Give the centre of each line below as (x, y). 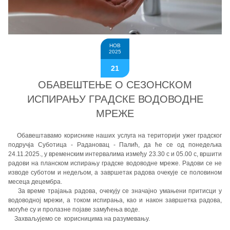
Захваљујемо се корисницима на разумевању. (79, 219)
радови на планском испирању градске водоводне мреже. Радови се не (115, 164)
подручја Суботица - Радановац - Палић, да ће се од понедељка (115, 145)
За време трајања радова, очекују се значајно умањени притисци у (115, 191)
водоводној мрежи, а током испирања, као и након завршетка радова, (115, 200)
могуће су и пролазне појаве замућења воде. (76, 210)
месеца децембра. (35, 182)
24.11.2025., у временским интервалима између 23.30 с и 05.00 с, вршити (115, 154)
